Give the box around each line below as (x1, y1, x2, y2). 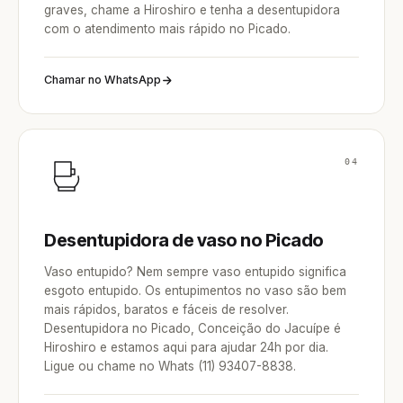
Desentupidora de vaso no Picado (44, 229, 324, 251)
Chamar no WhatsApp (44, 73, 161, 86)
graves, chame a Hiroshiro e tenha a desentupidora (44, 3, 340, 17)
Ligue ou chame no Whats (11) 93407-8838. (44, 359, 296, 373)
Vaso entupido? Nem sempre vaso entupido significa (44, 264, 346, 279)
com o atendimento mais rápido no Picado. (44, 22, 291, 36)
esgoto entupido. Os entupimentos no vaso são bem (44, 283, 346, 298)
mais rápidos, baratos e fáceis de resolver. (44, 302, 289, 317)
